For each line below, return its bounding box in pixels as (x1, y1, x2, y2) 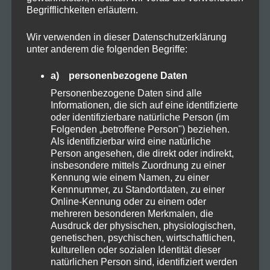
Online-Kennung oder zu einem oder (50, 196, 206, 207)
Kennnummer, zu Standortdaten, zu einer (50, 184, 225, 195)
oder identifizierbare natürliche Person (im (50, 111, 229, 122)
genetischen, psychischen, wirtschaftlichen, (50, 232, 235, 243)
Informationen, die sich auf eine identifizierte (50, 99, 238, 110)
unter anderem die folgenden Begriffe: (26, 43, 187, 54)
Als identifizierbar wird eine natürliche (50, 136, 211, 146)
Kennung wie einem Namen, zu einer (50, 172, 209, 183)
